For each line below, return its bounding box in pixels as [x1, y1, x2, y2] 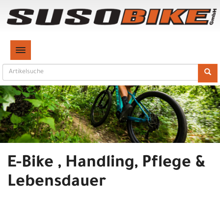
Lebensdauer [7, 174, 106, 192]
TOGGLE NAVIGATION [20, 47, 80, 54]
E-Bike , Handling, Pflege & [7, 155, 206, 173]
